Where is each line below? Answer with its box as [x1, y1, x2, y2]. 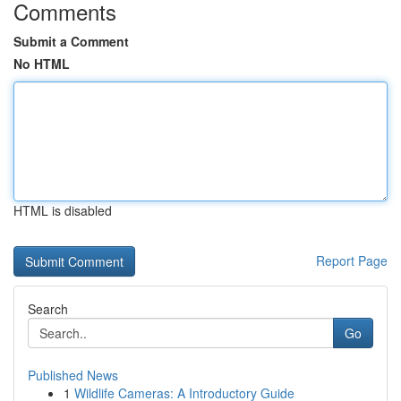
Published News [28, 366, 118, 384]
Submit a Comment [13, 32, 129, 50]
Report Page [316, 252, 388, 269]
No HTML [13, 55, 70, 73]
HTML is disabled [13, 201, 112, 219]
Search [28, 300, 68, 318]
